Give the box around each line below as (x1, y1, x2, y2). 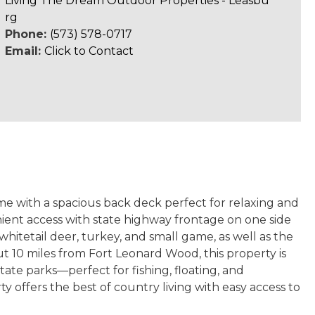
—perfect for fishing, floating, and (57, 264, 244, 277)
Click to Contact (44, 44, 134, 58)
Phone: (4, 27, 50, 41)
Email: (4, 44, 44, 58)
